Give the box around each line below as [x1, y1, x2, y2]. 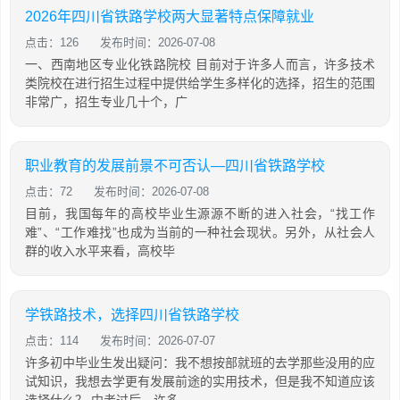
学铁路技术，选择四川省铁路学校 [25, 307, 239, 322]
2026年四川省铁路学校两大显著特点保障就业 [25, 9, 314, 24]
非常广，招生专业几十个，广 [25, 95, 187, 109]
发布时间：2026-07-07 [100, 334, 215, 347]
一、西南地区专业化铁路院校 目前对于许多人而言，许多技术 [25, 57, 375, 71]
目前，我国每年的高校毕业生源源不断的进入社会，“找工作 [25, 206, 375, 221]
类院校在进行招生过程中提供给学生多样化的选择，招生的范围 [25, 76, 375, 90]
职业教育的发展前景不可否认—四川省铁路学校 [25, 158, 325, 173]
